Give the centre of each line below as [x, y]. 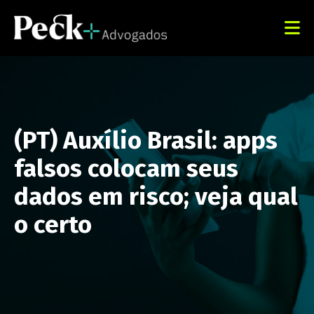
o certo [53, 224]
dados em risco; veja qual [156, 196]
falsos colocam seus [126, 168]
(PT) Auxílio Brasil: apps [146, 140]
